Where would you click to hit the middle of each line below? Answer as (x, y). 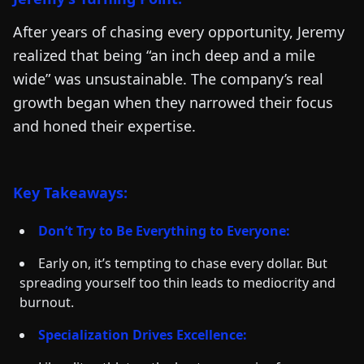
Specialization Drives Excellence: (143, 335)
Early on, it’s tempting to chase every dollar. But (183, 263)
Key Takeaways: (70, 193)
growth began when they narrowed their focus (173, 102)
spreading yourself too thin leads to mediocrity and (178, 283)
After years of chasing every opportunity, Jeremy (179, 32)
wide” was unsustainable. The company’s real (168, 79)
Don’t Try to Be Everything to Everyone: (164, 231)
